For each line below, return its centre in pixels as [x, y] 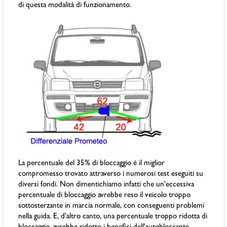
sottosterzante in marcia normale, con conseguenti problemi [111, 207]
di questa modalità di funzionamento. [75, 6]
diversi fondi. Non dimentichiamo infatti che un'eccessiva [106, 185]
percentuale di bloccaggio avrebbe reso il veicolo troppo [105, 196]
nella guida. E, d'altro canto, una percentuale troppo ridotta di [113, 217]
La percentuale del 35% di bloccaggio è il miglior [92, 164]
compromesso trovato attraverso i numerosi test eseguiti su [111, 175]
